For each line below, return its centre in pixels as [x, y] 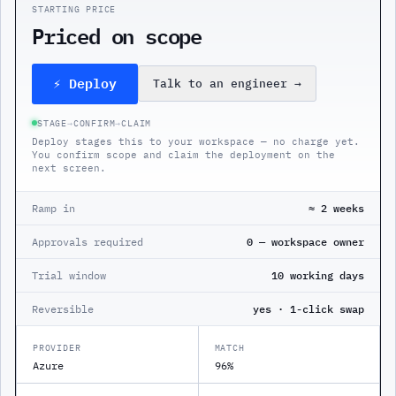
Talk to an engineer [220, 84]
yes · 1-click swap [308, 308]
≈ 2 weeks [336, 208]
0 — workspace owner [305, 241]
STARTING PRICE [74, 9]
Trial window [69, 275]
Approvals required [88, 241]
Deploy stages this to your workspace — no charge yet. [196, 141]
